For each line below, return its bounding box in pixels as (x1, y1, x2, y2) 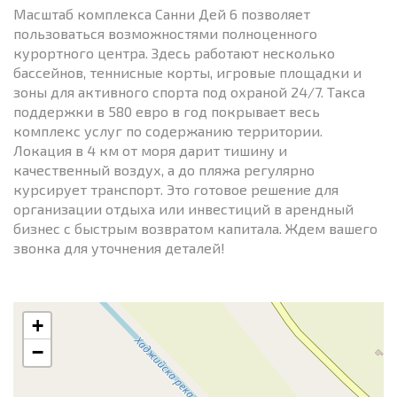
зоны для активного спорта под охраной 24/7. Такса (13, 82, 365, 100)
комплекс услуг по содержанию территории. (13, 121, 323, 139)
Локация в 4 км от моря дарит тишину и (13, 141, 287, 159)
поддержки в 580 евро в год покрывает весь (13, 102, 320, 120)
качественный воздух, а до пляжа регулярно (13, 160, 315, 178)
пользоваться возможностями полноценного (13, 24, 317, 42)
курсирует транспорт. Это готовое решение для (13, 180, 339, 198)
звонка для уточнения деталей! (13, 238, 225, 256)
